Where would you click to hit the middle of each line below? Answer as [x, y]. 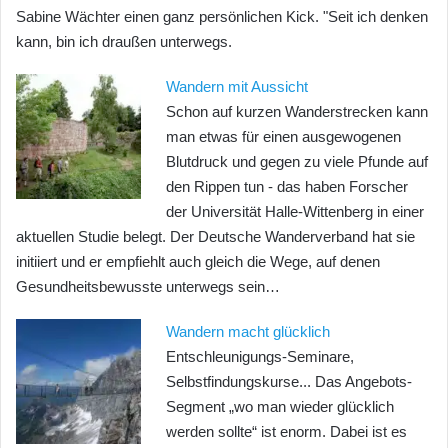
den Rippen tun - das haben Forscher [287, 186]
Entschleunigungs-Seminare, [260, 356]
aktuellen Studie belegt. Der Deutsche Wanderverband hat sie [215, 236]
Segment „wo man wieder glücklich [280, 406]
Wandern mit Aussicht [237, 86]
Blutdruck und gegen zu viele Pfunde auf [297, 161]
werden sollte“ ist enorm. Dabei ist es [286, 431]
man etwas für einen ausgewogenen [283, 136]
